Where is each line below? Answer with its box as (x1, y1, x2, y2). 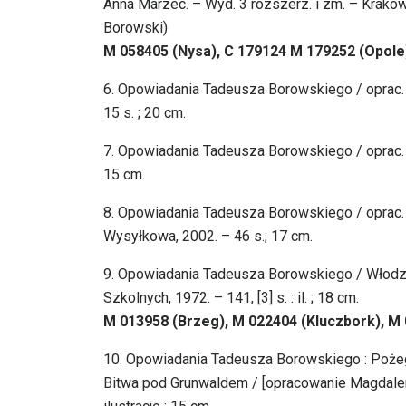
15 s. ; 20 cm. (103, 104, 186, 122)
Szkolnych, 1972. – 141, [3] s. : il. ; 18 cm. (103, 289, 359, 307)
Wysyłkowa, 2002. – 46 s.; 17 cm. (103, 227, 313, 246)
